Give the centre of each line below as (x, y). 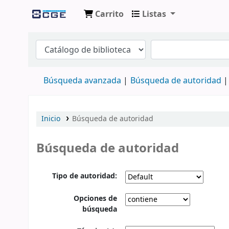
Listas (154, 14)
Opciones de (96, 198)
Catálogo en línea (70, 32)
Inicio (51, 119)
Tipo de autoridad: (85, 176)
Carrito (109, 14)
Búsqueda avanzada (82, 81)
